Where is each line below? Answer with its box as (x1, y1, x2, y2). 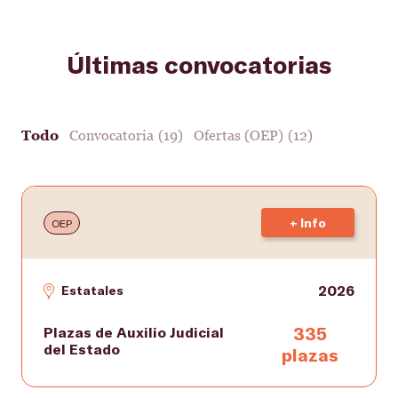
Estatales (61, 283, 123, 298)
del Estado (44, 340, 120, 357)
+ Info (290, 215, 326, 230)
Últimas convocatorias (67, 49, 331, 79)
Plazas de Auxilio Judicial (44, 323, 224, 340)
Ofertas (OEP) (194, 127, 283, 144)
